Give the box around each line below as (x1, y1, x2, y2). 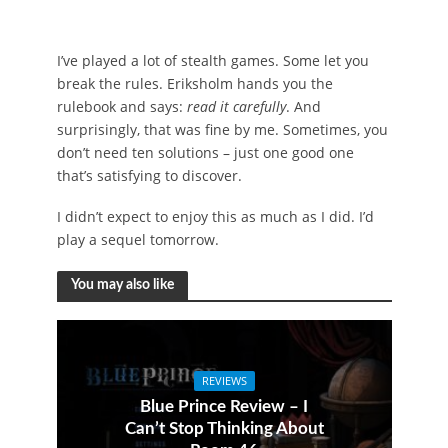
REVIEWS (201, 374, 247, 389)
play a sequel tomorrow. (56, 229, 219, 249)
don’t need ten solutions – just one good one (56, 142, 354, 162)
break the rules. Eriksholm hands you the (56, 73, 333, 93)
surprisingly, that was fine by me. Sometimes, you (56, 119, 388, 139)
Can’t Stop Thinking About (124, 420, 324, 438)
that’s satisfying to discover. (56, 165, 242, 185)
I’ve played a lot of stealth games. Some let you (56, 50, 369, 70)
